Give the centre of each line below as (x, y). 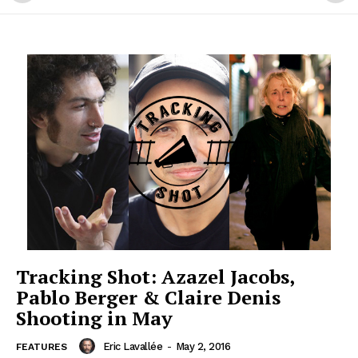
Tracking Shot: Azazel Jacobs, (155, 277)
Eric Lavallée (132, 346)
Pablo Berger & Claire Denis (148, 298)
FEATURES (42, 347)
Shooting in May (94, 318)
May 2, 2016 (203, 346)
